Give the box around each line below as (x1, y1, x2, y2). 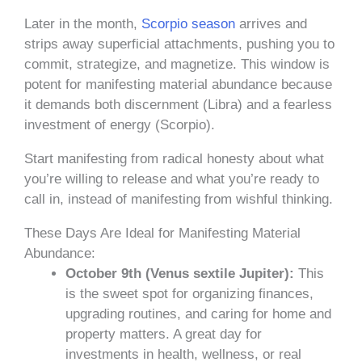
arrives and (235, 15, 307, 32)
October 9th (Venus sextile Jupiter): (65, 265, 294, 281)
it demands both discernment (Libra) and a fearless (24, 96, 332, 112)
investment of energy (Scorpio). (24, 116, 219, 133)
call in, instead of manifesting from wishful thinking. (24, 191, 333, 207)
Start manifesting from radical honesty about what (24, 150, 324, 166)
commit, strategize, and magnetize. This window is (24, 56, 330, 72)
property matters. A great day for (65, 326, 262, 342)
